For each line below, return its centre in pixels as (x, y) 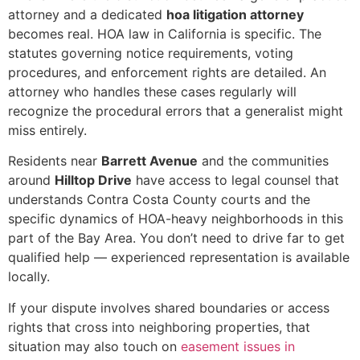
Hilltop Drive (93, 180)
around (31, 180)
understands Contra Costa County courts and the (159, 200)
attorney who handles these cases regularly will (152, 91)
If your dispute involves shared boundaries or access (169, 307)
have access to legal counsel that (235, 180)
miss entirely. (47, 130)
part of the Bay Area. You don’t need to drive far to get (176, 238)
